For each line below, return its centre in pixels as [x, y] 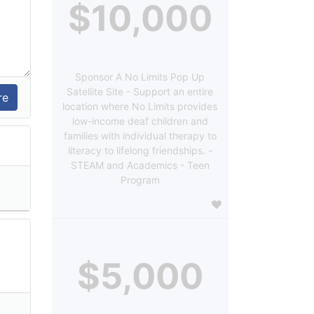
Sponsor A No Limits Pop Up [140, 76]
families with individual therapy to [140, 135]
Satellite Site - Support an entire [140, 91]
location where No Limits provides [140, 106]
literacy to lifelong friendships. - [140, 150]
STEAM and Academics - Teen [140, 165]
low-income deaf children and [140, 121]
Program [140, 179]
